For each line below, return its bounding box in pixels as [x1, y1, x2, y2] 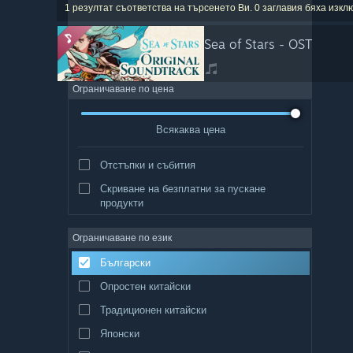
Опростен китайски [99, 279, 191, 292]
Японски [99, 326, 139, 340]
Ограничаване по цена [72, 83, 174, 95]
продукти [99, 195, 143, 209]
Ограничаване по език [72, 231, 172, 243]
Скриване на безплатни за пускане [99, 181, 266, 195]
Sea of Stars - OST [203, 36, 312, 52]
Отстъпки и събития [99, 158, 195, 171]
